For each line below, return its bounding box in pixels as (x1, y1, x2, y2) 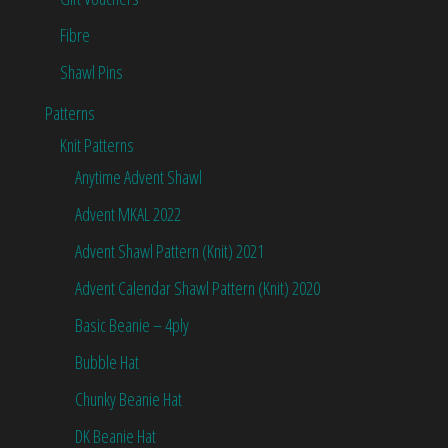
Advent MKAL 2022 (75, 202, 181, 227)
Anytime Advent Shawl (75, 165, 202, 190)
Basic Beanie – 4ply (75, 313, 189, 338)
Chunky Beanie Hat (75, 387, 182, 412)
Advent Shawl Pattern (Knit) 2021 (75, 239, 264, 264)
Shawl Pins (60, 60, 123, 85)
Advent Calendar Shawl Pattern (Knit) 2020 (75, 276, 320, 301)
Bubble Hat (75, 350, 139, 375)
